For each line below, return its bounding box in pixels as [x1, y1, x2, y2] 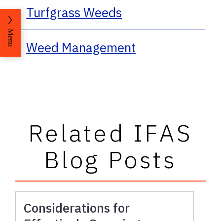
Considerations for [24, 199, 130, 216]
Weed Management [26, 38, 136, 56]
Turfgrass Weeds [26, 3, 122, 21]
